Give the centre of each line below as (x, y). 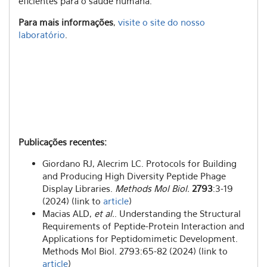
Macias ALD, (67, 213)
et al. (103, 213)
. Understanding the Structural (178, 213)
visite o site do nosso (162, 22)
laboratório (42, 35)
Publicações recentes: (63, 142)
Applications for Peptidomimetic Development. (140, 238)
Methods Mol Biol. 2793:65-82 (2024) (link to (135, 251)
